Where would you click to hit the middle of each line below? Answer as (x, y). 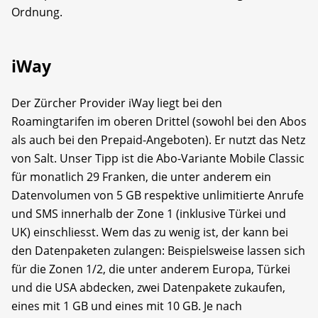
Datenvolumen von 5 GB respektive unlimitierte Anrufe (158, 195)
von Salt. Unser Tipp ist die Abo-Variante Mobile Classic (158, 158)
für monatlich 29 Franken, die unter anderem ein (141, 176)
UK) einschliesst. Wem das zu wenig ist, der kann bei (150, 232)
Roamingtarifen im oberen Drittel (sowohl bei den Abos (159, 121)
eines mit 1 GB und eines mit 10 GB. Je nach (127, 306)
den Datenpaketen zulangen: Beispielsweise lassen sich (158, 250)
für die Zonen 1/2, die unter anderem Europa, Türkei (151, 269)
